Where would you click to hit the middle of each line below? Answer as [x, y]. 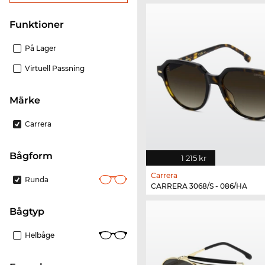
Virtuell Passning [55, 68]
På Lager [41, 48]
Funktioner [40, 24]
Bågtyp [30, 211]
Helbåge [40, 235]
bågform [35, 156]
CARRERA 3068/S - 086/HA [199, 186]
